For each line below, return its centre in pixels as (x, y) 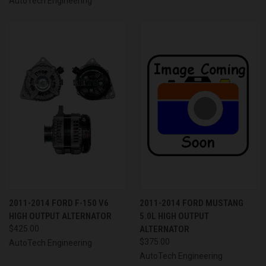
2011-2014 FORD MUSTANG (191, 203)
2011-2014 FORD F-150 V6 (59, 203)
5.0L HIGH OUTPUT (174, 216)
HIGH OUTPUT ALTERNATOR (60, 216)
